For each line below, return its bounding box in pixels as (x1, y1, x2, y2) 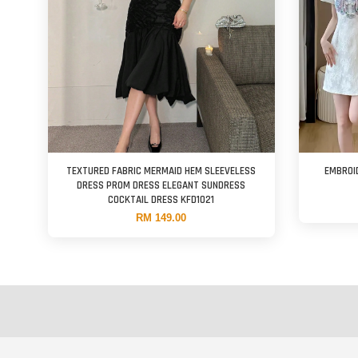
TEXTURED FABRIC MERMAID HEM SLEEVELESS (66, 164, 257, 178)
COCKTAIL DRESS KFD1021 (108, 193, 215, 207)
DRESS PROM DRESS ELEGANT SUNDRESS (77, 178, 246, 193)
